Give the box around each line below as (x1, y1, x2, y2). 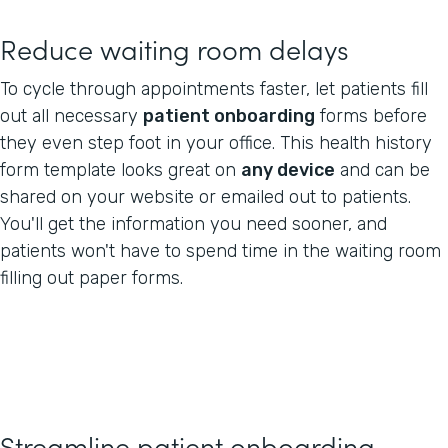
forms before (315, 104, 427, 127)
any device (241, 158, 335, 181)
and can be (335, 158, 430, 181)
